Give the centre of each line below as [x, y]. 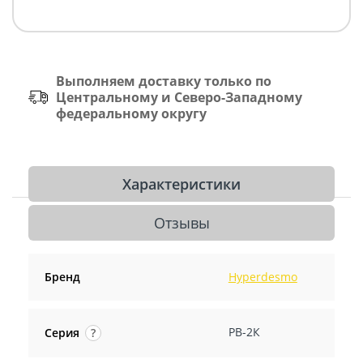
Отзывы [181, 222]
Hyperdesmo [263, 276]
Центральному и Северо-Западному [179, 97]
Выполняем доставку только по [164, 81]
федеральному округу [131, 113]
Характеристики [181, 184]
